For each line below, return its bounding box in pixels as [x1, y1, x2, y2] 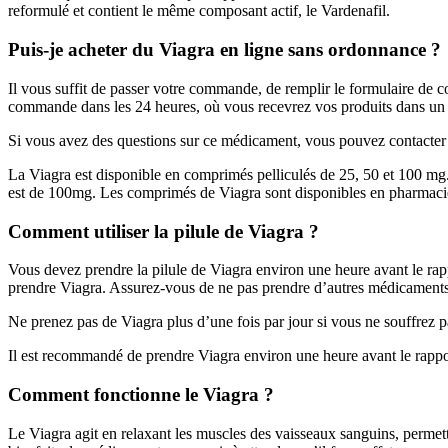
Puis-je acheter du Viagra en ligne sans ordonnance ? [8, 39, 441, 61]
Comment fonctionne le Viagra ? [8, 383, 274, 405]
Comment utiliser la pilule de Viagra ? [8, 220, 319, 242]
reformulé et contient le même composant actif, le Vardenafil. [8, 2, 390, 20]
